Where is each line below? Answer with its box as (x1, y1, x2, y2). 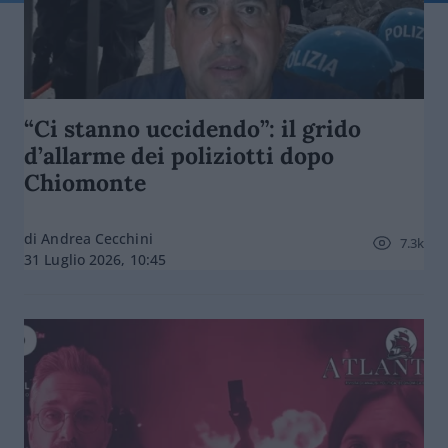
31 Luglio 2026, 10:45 (24, 250, 167, 269)
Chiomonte (24, 168, 146, 197)
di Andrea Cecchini (24, 229, 153, 248)
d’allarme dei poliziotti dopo (24, 141, 334, 170)
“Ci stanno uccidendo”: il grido (24, 114, 361, 143)
